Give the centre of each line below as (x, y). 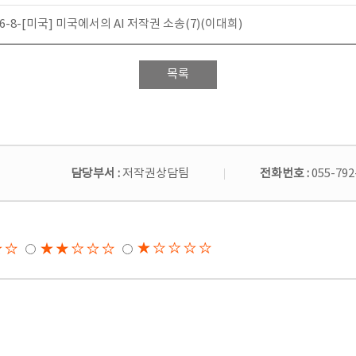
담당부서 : (97, 174)
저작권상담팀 (156, 174)
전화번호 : (286, 174)
